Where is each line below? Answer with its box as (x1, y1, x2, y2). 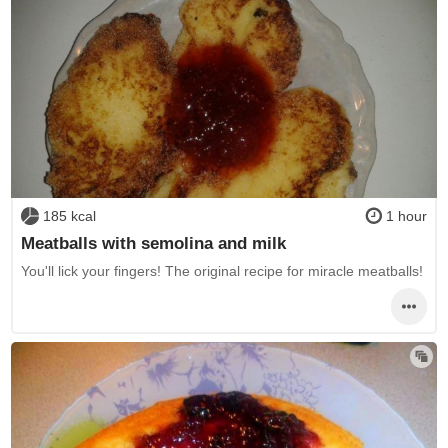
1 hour (386, 207, 428, 224)
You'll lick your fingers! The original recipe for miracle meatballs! (20, 262, 423, 279)
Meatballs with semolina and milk (20, 234, 286, 253)
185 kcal (42, 207, 96, 224)
